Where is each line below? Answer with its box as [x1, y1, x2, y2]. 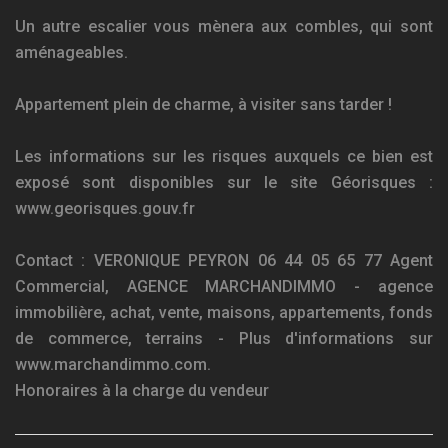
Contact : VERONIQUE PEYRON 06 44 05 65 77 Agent [15, 251, 433, 270]
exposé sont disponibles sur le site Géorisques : [15, 173, 433, 192]
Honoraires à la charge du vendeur [15, 381, 269, 400]
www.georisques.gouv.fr [15, 199, 195, 218]
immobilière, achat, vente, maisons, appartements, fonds [15, 303, 433, 322]
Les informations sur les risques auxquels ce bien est [15, 147, 433, 166]
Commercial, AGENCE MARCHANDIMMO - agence [15, 277, 433, 296]
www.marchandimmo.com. [15, 355, 211, 374]
